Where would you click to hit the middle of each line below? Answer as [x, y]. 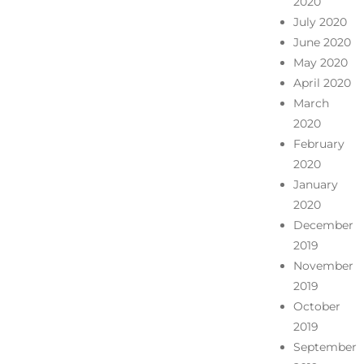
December [323, 225]
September [325, 347]
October [316, 306]
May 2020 [320, 62]
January [315, 184]
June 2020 [322, 42]
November [323, 265]
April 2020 [322, 82]
